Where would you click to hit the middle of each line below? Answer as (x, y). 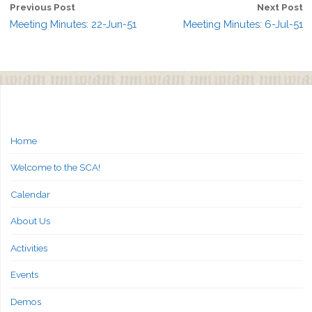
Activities (29, 248)
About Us (30, 221)
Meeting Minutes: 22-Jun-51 (73, 24)
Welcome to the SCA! (55, 167)
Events (24, 275)
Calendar (30, 194)
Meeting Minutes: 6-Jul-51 (243, 24)
